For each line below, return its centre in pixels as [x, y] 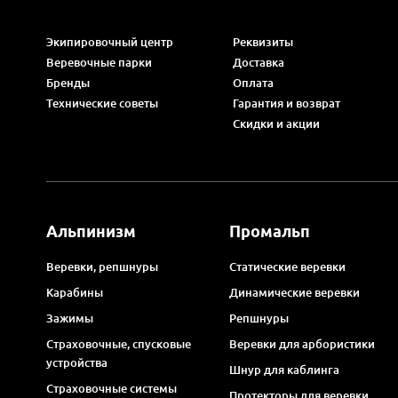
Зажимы [70, 318]
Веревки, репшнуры [102, 266]
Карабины [75, 292]
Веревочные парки [99, 62]
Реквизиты [263, 42]
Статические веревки [287, 266]
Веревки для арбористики [302, 343]
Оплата [253, 83]
